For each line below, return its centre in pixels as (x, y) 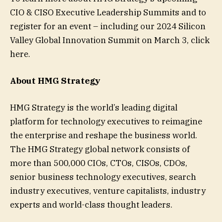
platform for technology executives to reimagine (106, 121)
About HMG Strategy (55, 81)
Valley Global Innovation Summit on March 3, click (110, 40)
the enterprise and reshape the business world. (104, 135)
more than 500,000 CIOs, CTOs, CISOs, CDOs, (99, 163)
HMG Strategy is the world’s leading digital (94, 107)
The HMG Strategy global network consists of (100, 149)
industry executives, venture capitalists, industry (108, 191)
